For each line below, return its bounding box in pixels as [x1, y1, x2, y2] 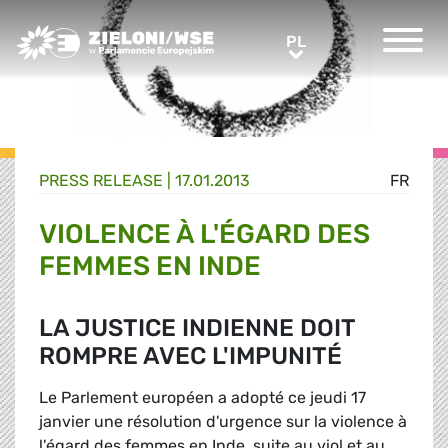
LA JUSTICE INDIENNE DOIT [39, 314, 355, 343]
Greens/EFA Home [14, 26, 152, 45]
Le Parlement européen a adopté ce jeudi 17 [39, 388, 366, 408]
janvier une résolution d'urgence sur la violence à [39, 412, 407, 432]
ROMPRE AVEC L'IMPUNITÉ [39, 342, 342, 371]
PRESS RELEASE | [39, 171, 175, 191]
